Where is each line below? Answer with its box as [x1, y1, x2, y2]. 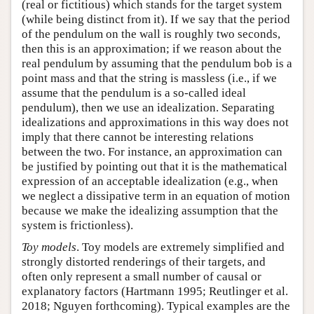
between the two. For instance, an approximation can [22, 145, 282, 159]
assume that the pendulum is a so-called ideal [22, 86, 246, 100]
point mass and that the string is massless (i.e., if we [22, 71, 277, 86]
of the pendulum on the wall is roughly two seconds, [22, 27, 280, 41]
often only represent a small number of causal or [22, 270, 261, 284]
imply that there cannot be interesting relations [22, 130, 254, 144]
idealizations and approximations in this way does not [22, 116, 289, 130]
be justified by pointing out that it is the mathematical [22, 160, 287, 174]
